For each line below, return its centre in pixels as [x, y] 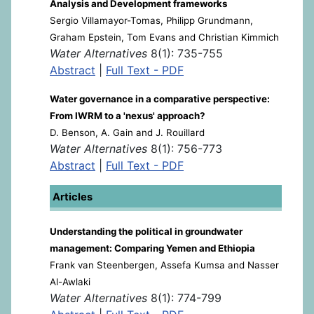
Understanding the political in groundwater [146, 231]
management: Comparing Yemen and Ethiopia [152, 248]
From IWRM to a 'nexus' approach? [128, 116]
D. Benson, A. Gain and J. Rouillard [127, 132]
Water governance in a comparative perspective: [160, 99]
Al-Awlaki [70, 282]
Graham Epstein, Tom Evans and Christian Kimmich [164, 37]
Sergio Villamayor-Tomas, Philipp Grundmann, [151, 20]
